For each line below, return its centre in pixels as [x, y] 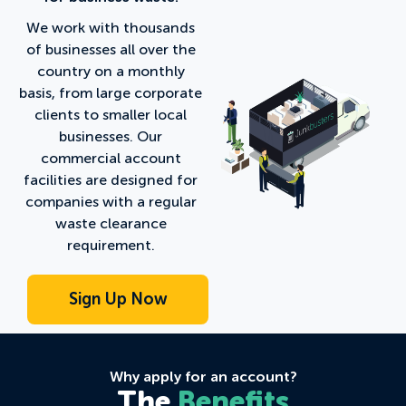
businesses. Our [111, 136]
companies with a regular [111, 201]
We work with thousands [111, 27]
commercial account [111, 158]
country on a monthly [111, 71]
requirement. [111, 245]
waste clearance [111, 223]
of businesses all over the [111, 49]
